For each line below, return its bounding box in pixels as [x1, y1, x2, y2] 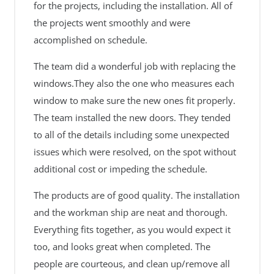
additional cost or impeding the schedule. [33, 163, 207, 175]
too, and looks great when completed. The [33, 240, 210, 253]
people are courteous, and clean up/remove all [33, 257, 230, 270]
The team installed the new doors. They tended [33, 111, 231, 124]
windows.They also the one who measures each [33, 77, 234, 89]
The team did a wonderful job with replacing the [33, 60, 235, 72]
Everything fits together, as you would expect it [33, 223, 231, 235]
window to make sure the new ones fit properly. [33, 94, 235, 106]
